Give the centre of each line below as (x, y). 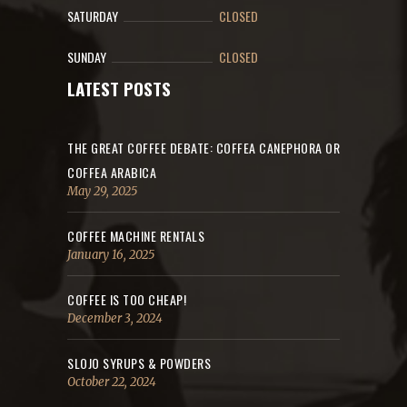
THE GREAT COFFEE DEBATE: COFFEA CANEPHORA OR (203, 148)
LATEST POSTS (119, 89)
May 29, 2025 (102, 192)
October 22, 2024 (112, 382)
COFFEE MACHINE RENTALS (136, 236)
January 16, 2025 (111, 255)
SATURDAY (93, 16)
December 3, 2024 (115, 319)
